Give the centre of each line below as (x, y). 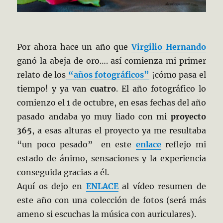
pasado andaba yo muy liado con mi (94, 116)
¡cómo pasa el (178, 74)
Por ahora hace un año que (74, 47)
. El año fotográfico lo (161, 88)
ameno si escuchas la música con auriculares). (107, 214)
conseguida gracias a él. (63, 172)
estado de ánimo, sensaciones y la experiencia (111, 158)
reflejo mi (183, 144)
